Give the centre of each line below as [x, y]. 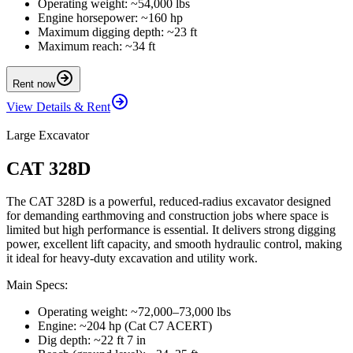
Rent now [34, 84]
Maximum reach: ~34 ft [97, 46]
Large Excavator [48, 135]
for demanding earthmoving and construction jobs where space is [167, 216]
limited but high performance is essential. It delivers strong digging [171, 230]
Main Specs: [37, 285]
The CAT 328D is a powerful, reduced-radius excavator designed [169, 202]
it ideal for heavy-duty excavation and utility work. [132, 258]
